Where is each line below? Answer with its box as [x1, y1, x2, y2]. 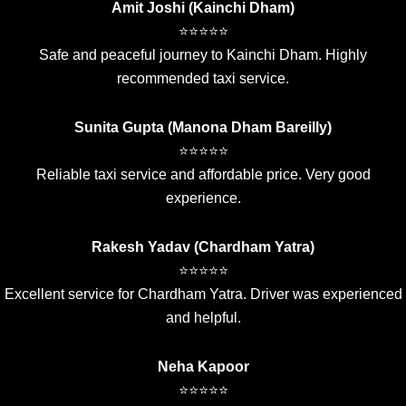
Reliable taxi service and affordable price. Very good [35, 167, 371, 183]
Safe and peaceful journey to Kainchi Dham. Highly [39, 47, 367, 63]
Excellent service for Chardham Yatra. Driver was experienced [4, 286, 402, 303]
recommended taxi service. [117, 71, 289, 87]
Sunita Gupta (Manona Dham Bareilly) [74, 120, 332, 136]
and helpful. [165, 310, 241, 326]
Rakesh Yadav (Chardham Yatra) [92, 239, 314, 256]
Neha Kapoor [157, 359, 249, 375]
